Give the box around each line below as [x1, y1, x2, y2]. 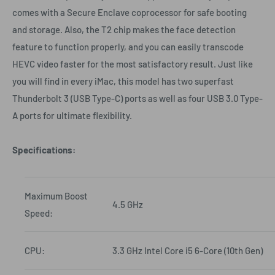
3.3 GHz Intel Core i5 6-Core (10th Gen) [112, 245, 263, 257]
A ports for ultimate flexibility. [12, 110, 132, 122]
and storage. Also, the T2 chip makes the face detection [12, 24, 236, 36]
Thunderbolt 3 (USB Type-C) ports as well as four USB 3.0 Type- [12, 93, 263, 104]
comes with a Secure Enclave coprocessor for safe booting [12, 7, 247, 18]
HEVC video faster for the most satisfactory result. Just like [12, 58, 253, 70]
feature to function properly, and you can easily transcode [12, 41, 244, 53]
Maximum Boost [25, 190, 88, 202]
